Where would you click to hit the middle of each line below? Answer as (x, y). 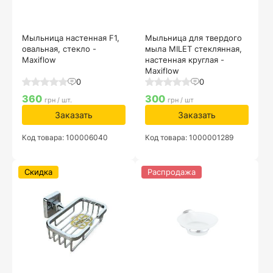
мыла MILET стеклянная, (193, 49)
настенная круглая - (185, 60)
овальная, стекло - (59, 49)
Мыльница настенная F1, (71, 38)
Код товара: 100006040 (65, 137)
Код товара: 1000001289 (189, 137)
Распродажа (172, 172)
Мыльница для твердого (193, 38)
